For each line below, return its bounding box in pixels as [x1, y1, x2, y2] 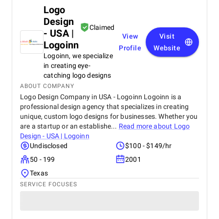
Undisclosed [30, 142, 67, 150]
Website [153, 44, 180, 52]
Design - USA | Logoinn [20, 132, 89, 140]
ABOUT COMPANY [20, 83, 74, 89]
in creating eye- [44, 62, 90, 69]
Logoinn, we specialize [44, 52, 113, 60]
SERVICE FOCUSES [20, 181, 77, 188]
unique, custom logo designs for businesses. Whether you [20, 112, 198, 120]
